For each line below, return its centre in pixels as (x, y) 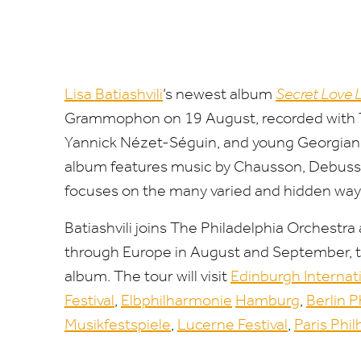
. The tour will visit (167, 276)
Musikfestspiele (118, 324)
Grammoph (104, 118)
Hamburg (268, 300)
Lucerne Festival (232, 324)
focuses (93, 190)
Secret (297, 93)
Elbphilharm (162, 300)
